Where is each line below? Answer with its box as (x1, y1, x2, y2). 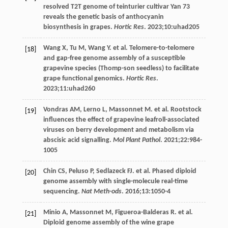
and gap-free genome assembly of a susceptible (43, 54, 185, 62)
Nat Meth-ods (81, 187, 122, 195)
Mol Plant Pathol (112, 136, 160, 144)
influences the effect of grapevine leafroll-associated (43, 116, 199, 124)
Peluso (68, 167, 89, 175)
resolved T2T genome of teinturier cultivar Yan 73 (43, 3, 190, 11)
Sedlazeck (96, 167, 126, 175)
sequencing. (43, 187, 81, 195)
